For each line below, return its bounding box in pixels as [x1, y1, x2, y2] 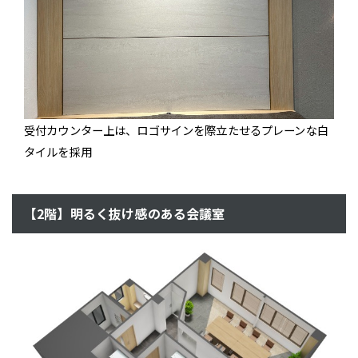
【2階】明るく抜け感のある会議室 [24, 204, 225, 224]
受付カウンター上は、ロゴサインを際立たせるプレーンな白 [24, 121, 328, 139]
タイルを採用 [24, 143, 92, 161]
